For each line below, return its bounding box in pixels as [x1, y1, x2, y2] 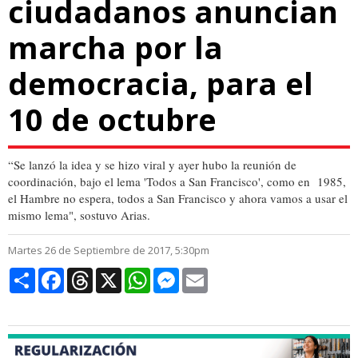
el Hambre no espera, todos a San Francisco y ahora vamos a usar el [8, 190, 348, 207]
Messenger [179, 265, 233, 283]
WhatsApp [150, 265, 205, 283]
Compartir [35, 265, 86, 283]
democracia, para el [8, 62, 313, 105]
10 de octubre [8, 98, 217, 141]
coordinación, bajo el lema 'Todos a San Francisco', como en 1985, [8, 173, 346, 190]
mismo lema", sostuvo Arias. [8, 207, 150, 224]
